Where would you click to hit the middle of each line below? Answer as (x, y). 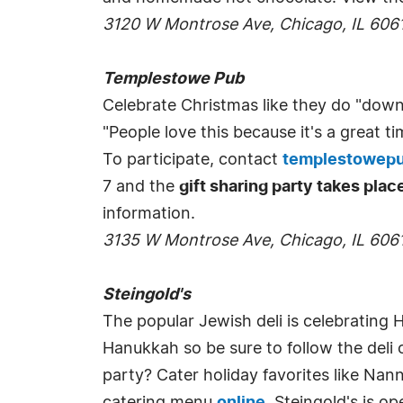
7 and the (141, 187)
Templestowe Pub (173, 79)
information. (149, 214)
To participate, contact (193, 160)
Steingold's (147, 295)
